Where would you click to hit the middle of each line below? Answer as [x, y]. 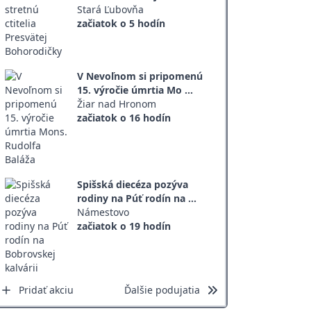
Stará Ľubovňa [111, 9]
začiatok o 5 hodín [121, 23]
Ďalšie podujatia [162, 290]
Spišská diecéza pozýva [133, 184]
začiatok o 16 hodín [124, 118]
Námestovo [103, 212]
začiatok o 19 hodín [124, 226]
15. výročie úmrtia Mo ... [135, 90]
